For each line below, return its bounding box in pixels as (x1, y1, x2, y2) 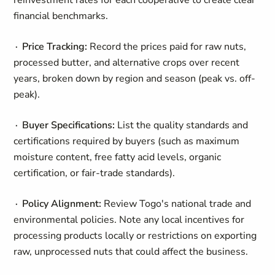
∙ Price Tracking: (14, 40, 88, 53)
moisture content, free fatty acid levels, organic (14, 150, 222, 164)
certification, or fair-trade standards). (14, 166, 176, 180)
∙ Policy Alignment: (14, 197, 102, 211)
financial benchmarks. (14, 9, 109, 23)
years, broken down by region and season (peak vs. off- (14, 72, 256, 85)
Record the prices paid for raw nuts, (87, 40, 247, 53)
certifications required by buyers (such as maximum (14, 134, 240, 148)
